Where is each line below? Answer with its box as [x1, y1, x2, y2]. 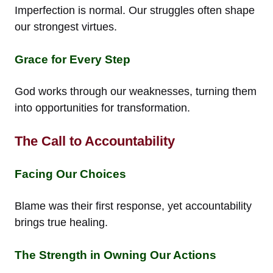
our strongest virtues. [15, 20, 117, 33]
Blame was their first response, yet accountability [15, 199, 252, 212]
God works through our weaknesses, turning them [15, 85, 257, 97]
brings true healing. [15, 216, 108, 229]
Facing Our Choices [15, 167, 126, 180]
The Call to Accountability [15, 133, 175, 149]
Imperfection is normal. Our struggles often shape [15, 4, 255, 16]
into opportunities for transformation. [15, 101, 190, 114]
